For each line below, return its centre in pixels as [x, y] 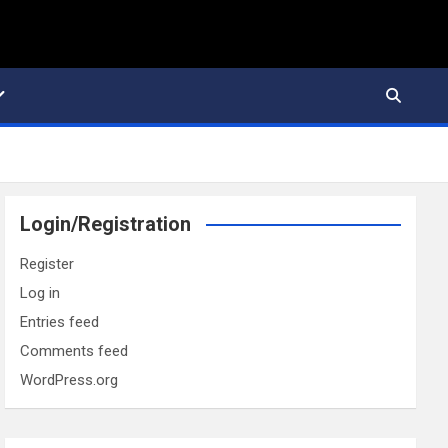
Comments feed [74, 351]
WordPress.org [69, 380]
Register [47, 264]
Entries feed [60, 322]
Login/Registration [106, 224]
